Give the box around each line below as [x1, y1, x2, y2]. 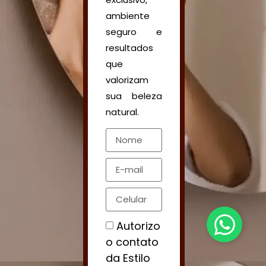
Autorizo [116, 218, 160, 233]
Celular [105, 196, 142, 211]
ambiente [106, 9, 150, 22]
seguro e [106, 25, 162, 38]
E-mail [105, 166, 139, 182]
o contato [106, 234, 159, 249]
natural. [106, 105, 139, 118]
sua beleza [106, 89, 162, 102]
